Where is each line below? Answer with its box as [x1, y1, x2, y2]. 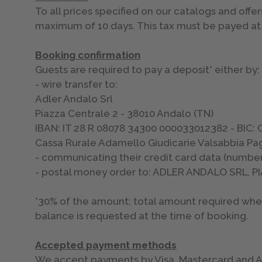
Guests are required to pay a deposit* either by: [35, 64, 260, 76]
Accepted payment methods [35, 239, 177, 251]
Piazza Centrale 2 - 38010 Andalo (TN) [35, 108, 214, 120]
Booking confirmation [35, 49, 141, 61]
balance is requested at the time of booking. [35, 210, 251, 222]
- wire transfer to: [35, 78, 118, 91]
